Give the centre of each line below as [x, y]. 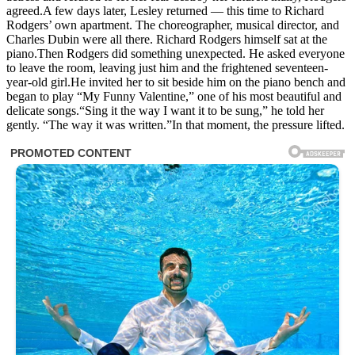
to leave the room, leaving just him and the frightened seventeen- [167, 67]
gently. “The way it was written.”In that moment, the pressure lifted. [176, 124]
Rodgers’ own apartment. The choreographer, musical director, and [173, 25]
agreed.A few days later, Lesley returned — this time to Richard [165, 10]
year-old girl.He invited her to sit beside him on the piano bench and [176, 82]
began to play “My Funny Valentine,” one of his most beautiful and [174, 96]
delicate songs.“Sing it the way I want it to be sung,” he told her [165, 110]
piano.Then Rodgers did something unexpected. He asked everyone [176, 53]
